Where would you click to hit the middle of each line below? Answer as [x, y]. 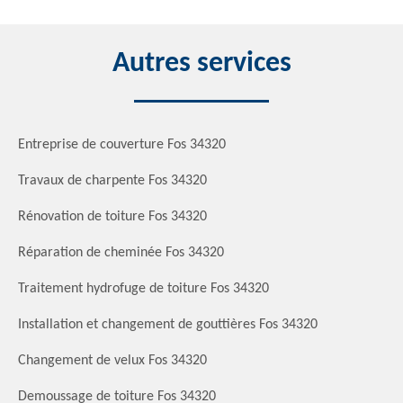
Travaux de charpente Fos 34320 [112, 180]
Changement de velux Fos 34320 [112, 360]
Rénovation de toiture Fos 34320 [112, 216]
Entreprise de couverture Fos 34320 [122, 144]
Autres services [201, 63]
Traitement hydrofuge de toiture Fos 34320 [143, 288]
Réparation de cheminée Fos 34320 [121, 252]
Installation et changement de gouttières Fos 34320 [168, 324]
